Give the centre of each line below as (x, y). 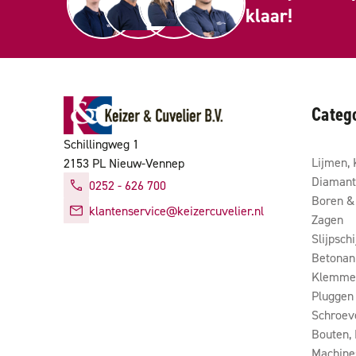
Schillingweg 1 (101, 144)
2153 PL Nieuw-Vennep (124, 163)
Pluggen (333, 296)
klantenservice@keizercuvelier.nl (176, 211)
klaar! (269, 15)
